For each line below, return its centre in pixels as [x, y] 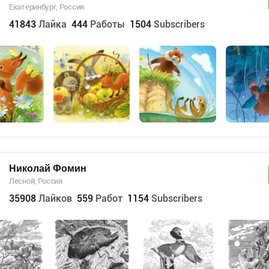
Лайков [55, 198]
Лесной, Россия [36, 181]
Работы [107, 24]
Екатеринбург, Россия [47, 7]
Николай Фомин [48, 168]
